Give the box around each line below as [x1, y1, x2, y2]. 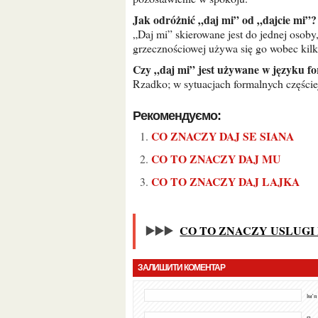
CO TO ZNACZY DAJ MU [159, 150, 280, 168]
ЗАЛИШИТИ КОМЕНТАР [143, 262, 225, 273]
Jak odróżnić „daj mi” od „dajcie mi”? [138, 11, 317, 28]
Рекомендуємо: [141, 109, 221, 124]
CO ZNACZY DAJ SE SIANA [159, 128, 294, 145]
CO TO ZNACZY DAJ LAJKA [159, 173, 300, 190]
